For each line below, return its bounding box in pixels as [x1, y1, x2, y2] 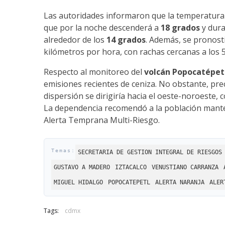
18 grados [161, 22, 200, 34]
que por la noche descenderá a [44, 22, 161, 34]
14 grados [106, 34, 146, 46]
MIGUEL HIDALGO [54, 179, 103, 186]
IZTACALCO [115, 164, 147, 171]
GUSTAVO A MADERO [54, 164, 110, 171]
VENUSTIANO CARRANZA [152, 164, 218, 171]
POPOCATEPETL [108, 179, 150, 186]
